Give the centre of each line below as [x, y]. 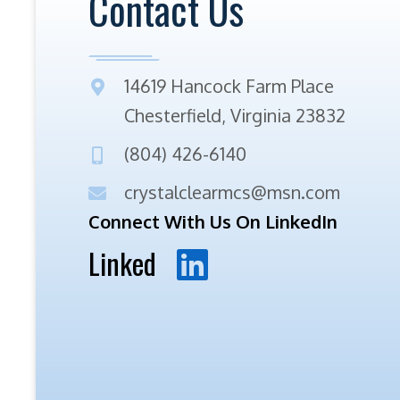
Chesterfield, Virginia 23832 [235, 115]
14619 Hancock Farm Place [229, 85]
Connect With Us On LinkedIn [213, 221]
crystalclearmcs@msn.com [232, 192]
